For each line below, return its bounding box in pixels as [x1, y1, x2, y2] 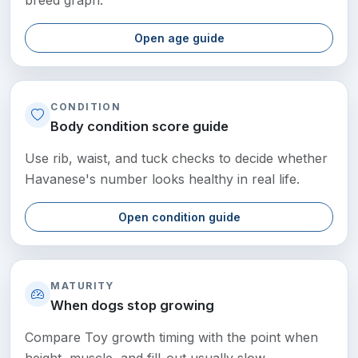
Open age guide [133, 30, 225, 45]
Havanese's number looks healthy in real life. [25, 170, 300, 187]
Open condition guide [117, 209, 241, 224]
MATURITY [50, 280, 114, 292]
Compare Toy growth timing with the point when [25, 329, 319, 345]
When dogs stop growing [50, 297, 215, 313]
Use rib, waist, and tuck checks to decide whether [25, 149, 328, 166]
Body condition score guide [50, 117, 229, 134]
